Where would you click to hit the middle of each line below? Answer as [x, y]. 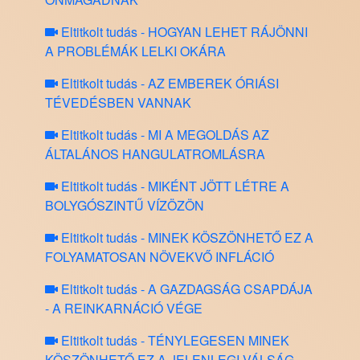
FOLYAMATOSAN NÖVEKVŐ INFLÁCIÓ [160, 257]
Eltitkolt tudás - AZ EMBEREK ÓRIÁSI [168, 84]
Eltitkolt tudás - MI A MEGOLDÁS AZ [164, 135]
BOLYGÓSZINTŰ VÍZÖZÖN [125, 206]
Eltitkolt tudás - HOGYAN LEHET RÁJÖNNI [183, 32]
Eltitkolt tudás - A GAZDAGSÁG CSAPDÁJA [185, 289]
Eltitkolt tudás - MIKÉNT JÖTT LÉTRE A [174, 186]
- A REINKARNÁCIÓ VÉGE [124, 309]
